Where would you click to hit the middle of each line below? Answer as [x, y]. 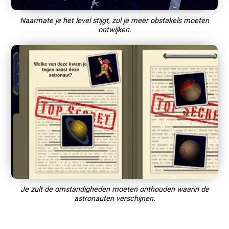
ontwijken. [114, 30]
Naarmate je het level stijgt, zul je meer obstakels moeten [114, 20]
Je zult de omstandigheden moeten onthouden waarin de [114, 189]
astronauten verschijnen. [114, 198]
